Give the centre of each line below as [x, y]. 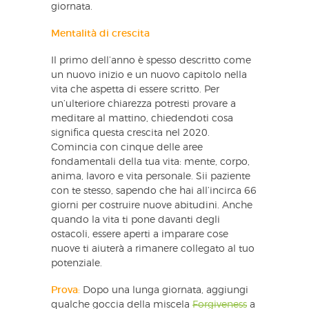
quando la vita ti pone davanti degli [136, 220]
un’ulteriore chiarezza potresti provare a [143, 104]
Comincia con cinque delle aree [127, 147]
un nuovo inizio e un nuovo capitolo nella [149, 75]
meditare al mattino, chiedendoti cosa [142, 118]
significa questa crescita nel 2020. [130, 133]
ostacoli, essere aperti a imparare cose [140, 234]
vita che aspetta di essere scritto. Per [135, 89]
